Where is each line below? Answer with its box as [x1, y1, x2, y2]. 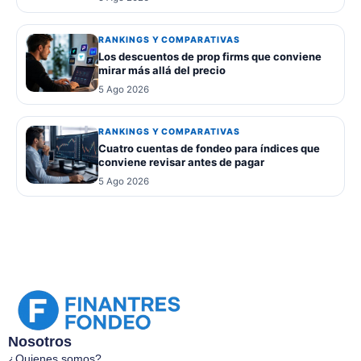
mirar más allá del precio [98, 63, 226, 77]
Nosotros [8, 334, 72, 351]
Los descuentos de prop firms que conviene [98, 49, 322, 63]
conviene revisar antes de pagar [98, 155, 264, 168]
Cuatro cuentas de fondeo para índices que [98, 141, 320, 155]
